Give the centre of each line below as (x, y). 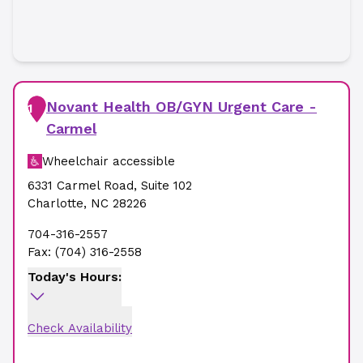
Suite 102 (167, 186)
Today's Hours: (75, 277)
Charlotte (56, 203)
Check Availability (80, 328)
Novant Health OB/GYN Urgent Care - (181, 107)
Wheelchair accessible (109, 161)
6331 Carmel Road (81, 186)
